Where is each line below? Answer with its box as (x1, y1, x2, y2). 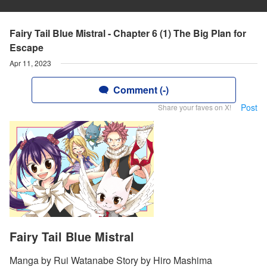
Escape (10, 41, 44, 54)
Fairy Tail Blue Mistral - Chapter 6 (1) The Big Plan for (10, 26, 246, 40)
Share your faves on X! (158, 102, 231, 112)
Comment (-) (113, 83, 169, 97)
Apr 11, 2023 (10, 58, 51, 68)
